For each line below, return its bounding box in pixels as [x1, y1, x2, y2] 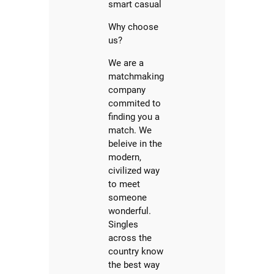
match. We [108, 125, 152, 136]
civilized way [108, 165, 160, 177]
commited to [108, 98, 161, 109]
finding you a [108, 111, 160, 123]
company [108, 84, 146, 96]
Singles [108, 219, 139, 231]
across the [108, 232, 152, 244]
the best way [108, 259, 160, 271]
